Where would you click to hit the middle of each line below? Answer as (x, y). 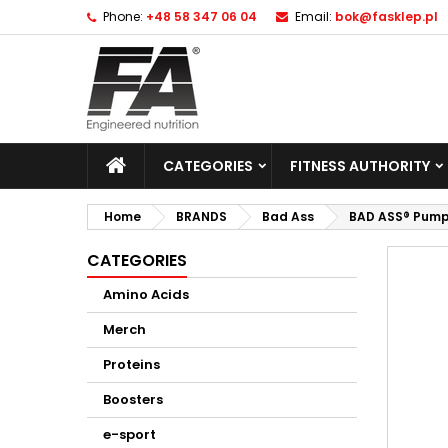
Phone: (123, 16)
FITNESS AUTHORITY (360, 166)
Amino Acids (146, 294)
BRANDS (201, 216)
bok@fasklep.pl (386, 16)
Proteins (131, 364)
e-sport (129, 434)
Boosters (133, 399)
